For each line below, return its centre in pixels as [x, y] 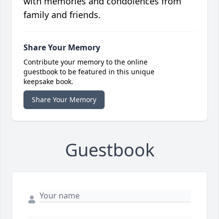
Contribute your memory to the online [86, 62]
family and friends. [62, 15]
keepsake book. [48, 82]
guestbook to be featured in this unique [89, 72]
